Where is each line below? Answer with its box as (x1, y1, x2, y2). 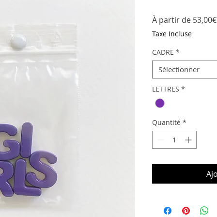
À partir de (152, 15, 193, 25)
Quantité (152, 118, 181, 127)
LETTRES (152, 84, 179, 93)
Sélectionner (158, 64, 200, 74)
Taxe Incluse (152, 29, 192, 38)
